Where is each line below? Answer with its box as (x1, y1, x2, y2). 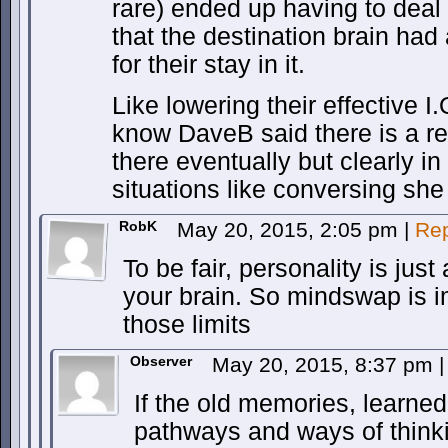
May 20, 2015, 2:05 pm (177, 218, 404, 241)
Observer (130, 353, 192, 369)
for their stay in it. (112, 51, 305, 78)
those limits (123, 311, 251, 338)
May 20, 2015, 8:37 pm (212, 353, 439, 376)
